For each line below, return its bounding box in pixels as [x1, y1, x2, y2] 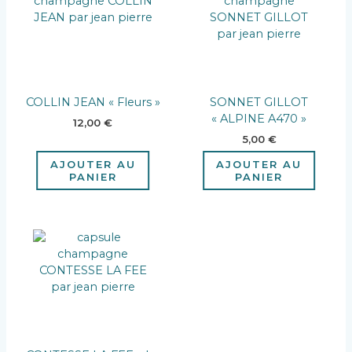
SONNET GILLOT [210, 94, 309, 109]
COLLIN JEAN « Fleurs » [25, 94, 160, 109]
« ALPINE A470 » [211, 111, 307, 126]
